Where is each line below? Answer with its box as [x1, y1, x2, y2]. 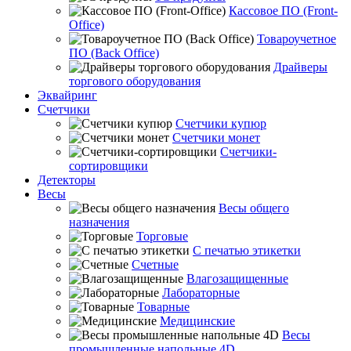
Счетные [132, 258, 179, 271]
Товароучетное [257, 32, 336, 45]
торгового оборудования [69, 74, 201, 88]
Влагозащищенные [186, 272, 288, 285]
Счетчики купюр [175, 117, 266, 130]
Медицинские [160, 314, 235, 327]
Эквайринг [38, 89, 97, 102]
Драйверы [273, 60, 327, 74]
